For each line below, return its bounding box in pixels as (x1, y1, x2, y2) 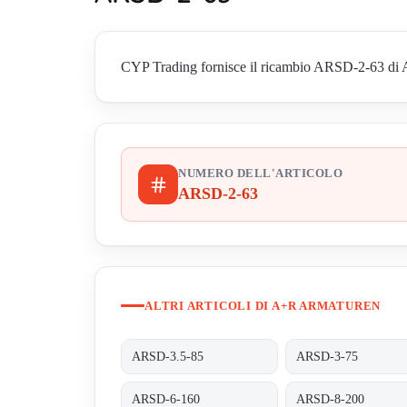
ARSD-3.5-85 (132, 349, 204, 363)
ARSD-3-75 (296, 349, 359, 363)
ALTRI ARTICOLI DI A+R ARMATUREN (144, 298, 382, 313)
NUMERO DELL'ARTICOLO (178, 167, 342, 181)
